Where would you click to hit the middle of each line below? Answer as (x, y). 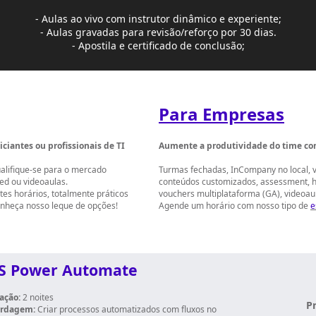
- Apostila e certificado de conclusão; (158, 45)
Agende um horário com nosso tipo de (233, 206)
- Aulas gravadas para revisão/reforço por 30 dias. (158, 32)
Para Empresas (221, 114)
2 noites (37, 297)
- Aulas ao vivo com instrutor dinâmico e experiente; (158, 19)
